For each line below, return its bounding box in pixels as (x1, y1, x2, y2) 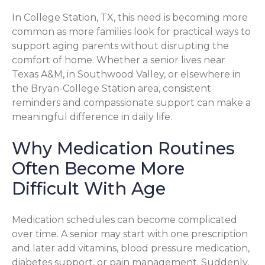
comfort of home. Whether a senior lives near (12, 54, 225, 66)
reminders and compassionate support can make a (12, 96, 251, 108)
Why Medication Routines (12, 137, 235, 159)
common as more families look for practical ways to (12, 25, 251, 37)
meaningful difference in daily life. (12, 111, 172, 122)
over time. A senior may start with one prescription (12, 228, 248, 240)
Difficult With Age (12, 177, 166, 199)
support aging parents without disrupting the (12, 40, 229, 51)
